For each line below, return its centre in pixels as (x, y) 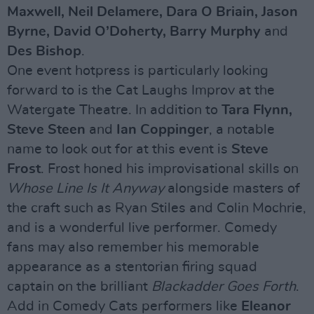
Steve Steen (46, 130)
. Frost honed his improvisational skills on (170, 169)
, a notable (242, 130)
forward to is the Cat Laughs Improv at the (141, 90)
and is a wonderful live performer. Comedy (142, 228)
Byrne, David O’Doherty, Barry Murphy (134, 32)
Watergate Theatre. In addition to (114, 110)
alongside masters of (232, 189)
